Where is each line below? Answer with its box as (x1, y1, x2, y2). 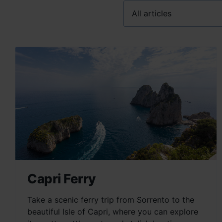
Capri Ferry (27, 171, 96, 187)
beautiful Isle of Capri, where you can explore (27, 207, 198, 217)
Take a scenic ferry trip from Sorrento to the (27, 195, 194, 205)
